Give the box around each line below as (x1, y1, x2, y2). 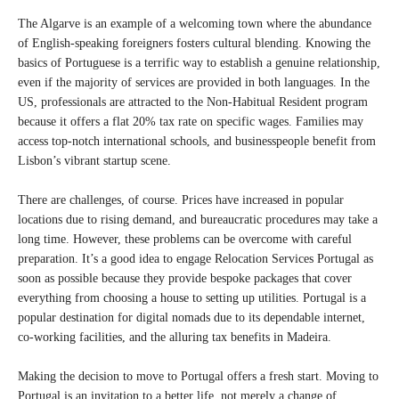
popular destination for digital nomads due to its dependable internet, (18, 311, 365, 324)
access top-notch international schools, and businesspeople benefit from (18, 134, 376, 148)
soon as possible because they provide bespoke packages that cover (18, 272, 352, 285)
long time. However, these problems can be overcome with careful (18, 232, 352, 246)
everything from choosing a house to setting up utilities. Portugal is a (18, 291, 366, 305)
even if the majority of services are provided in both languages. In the (18, 76, 370, 89)
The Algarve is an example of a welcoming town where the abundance (18, 17, 371, 30)
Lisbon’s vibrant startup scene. (18, 154, 171, 167)
